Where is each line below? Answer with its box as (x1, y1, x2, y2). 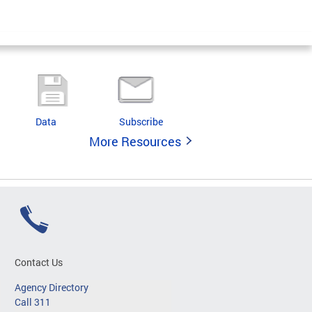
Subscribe (119, 115, 163, 128)
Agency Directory (15, 281, 88, 294)
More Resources (89, 133, 181, 150)
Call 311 (15, 295, 51, 309)
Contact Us (15, 256, 63, 269)
